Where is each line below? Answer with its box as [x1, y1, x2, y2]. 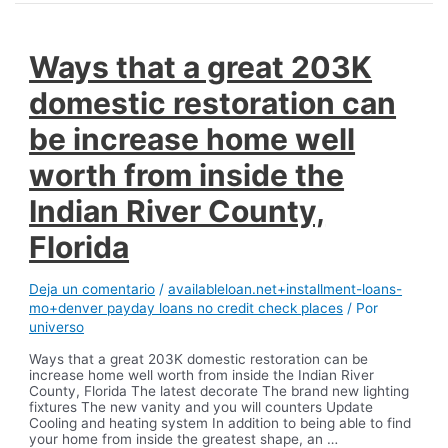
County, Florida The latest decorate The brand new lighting [29, 383, 410, 400]
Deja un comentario [29, 281, 156, 298]
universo [29, 319, 85, 336]
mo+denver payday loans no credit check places [29, 300, 344, 317]
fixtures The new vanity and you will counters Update [29, 399, 374, 416]
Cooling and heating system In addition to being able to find [29, 415, 412, 432]
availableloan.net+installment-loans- [168, 281, 403, 298]
